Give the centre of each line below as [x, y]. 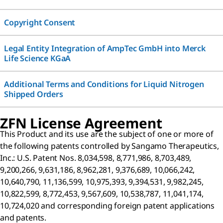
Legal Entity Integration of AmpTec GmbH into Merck [105, 48]
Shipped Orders [34, 94]
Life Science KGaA [38, 58]
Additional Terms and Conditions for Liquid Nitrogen [104, 84]
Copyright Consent [40, 22]
